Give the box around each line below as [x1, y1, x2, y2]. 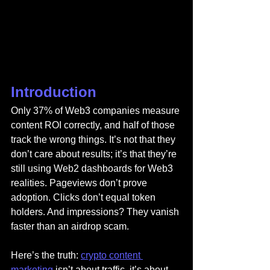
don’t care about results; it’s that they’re [11, 149, 179, 159]
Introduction [11, 84, 96, 100]
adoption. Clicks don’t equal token [11, 192, 158, 202]
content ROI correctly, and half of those [11, 120, 177, 130]
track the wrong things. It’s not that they [11, 134, 178, 145]
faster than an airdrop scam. [11, 221, 129, 231]
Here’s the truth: [11, 250, 81, 260]
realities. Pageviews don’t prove [11, 178, 149, 188]
